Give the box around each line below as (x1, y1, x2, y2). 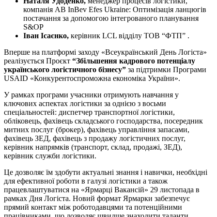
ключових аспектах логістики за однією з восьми (4, 99, 166, 108)
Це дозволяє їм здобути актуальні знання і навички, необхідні (4, 168, 207, 176)
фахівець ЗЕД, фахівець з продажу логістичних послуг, (4, 134, 186, 142)
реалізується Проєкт (4, 56, 72, 65)
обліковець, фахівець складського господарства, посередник (4, 116, 203, 125)
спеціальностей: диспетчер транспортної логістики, (4, 108, 175, 116)
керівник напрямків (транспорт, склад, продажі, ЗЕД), (4, 142, 182, 151)
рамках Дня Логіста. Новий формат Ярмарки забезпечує (4, 194, 190, 202)
